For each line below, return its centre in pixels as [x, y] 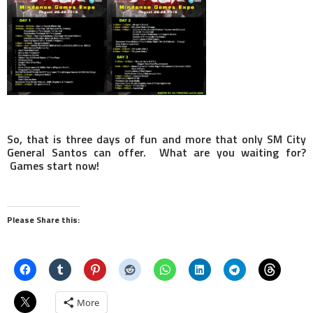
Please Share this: [43, 220]
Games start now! [53, 166]
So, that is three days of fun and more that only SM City [156, 139]
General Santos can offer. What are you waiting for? [156, 153]
